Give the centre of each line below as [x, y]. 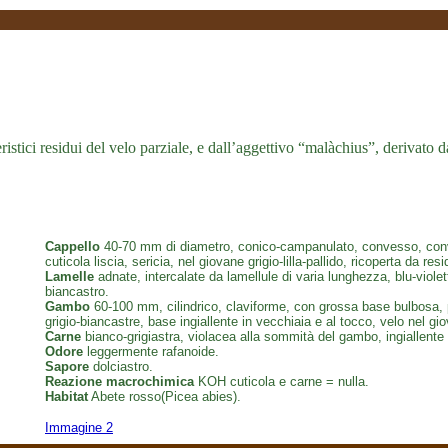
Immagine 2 [79, 427]
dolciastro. [121, 366]
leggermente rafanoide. [151, 351]
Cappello [72, 246]
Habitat [66, 396]
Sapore [67, 366]
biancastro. [77, 291]
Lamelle [69, 276]
